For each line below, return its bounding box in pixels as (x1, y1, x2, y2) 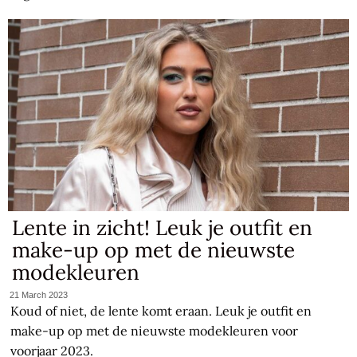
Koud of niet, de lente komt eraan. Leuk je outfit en (10, 302, 312, 319)
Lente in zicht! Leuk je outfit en (12, 214, 313, 241)
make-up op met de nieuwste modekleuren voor (10, 322, 299, 339)
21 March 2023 (10, 289, 69, 300)
